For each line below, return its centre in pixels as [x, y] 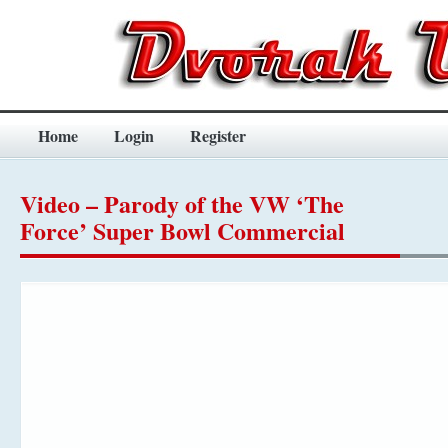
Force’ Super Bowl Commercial [182, 230]
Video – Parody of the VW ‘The [182, 203]
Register [218, 135]
